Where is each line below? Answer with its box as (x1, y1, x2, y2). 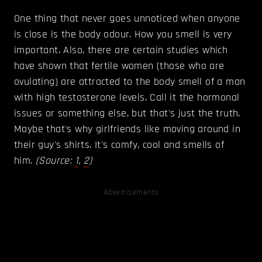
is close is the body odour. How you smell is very (14, 27, 232, 41)
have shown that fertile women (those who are (14, 58, 225, 73)
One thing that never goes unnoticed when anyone (14, 11, 240, 25)
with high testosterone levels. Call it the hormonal (14, 90, 240, 104)
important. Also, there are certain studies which (14, 43, 228, 57)
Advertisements (103, 187, 159, 198)
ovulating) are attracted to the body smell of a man (14, 74, 246, 88)
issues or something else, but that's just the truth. (14, 106, 240, 120)
